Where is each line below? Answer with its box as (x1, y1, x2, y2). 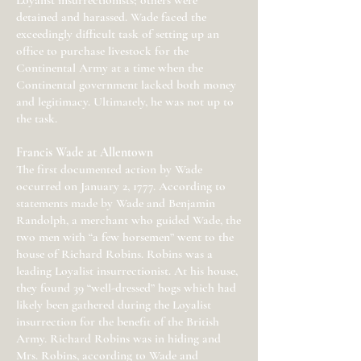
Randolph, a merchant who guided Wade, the (16, 213, 241, 227)
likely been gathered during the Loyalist (16, 297, 211, 312)
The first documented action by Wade (16, 162, 202, 176)
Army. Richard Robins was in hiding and (16, 331, 221, 346)
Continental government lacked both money (16, 77, 236, 92)
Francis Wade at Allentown (16, 145, 153, 160)
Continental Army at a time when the (16, 60, 203, 75)
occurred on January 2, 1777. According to (16, 179, 226, 193)
